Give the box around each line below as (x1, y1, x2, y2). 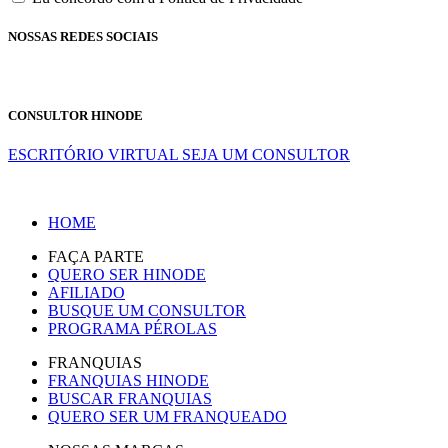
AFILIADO (48, 283, 125, 301)
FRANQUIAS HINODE (48, 371, 209, 389)
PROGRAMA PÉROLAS (48, 319, 217, 337)
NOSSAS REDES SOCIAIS (8, 29, 158, 45)
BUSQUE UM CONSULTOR (48, 301, 246, 319)
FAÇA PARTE (48, 247, 144, 265)
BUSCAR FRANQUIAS (48, 389, 212, 407)
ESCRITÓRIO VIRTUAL (8, 145, 178, 163)
